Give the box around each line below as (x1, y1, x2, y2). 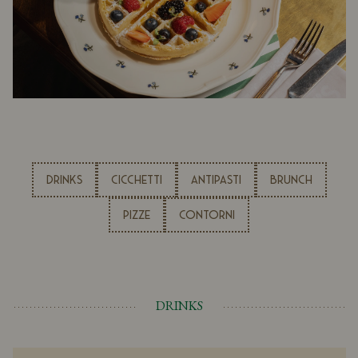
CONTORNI (179, 209, 236, 222)
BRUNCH (269, 173, 312, 187)
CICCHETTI (110, 173, 162, 187)
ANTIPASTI (190, 173, 241, 187)
